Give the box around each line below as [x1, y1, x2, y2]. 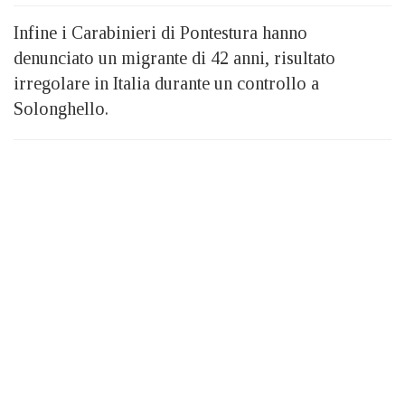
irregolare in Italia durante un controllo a [14, 73, 319, 93]
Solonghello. [14, 99, 108, 118]
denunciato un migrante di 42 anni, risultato [14, 48, 335, 68]
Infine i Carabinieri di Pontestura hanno [14, 23, 307, 42]
